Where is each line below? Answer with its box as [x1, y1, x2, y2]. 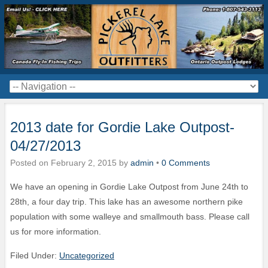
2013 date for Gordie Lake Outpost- [10, 119, 234, 136]
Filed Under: [10, 251, 59, 261]
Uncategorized [59, 251, 114, 261]
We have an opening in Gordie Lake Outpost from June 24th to [10, 182, 248, 192]
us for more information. [10, 227, 101, 237]
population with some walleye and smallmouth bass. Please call [10, 212, 249, 222]
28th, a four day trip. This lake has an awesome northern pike [10, 197, 243, 207]
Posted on [10, 158, 51, 168]
